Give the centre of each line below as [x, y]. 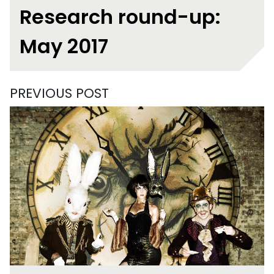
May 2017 [64, 46]
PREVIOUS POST [59, 94]
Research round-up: [120, 17]
